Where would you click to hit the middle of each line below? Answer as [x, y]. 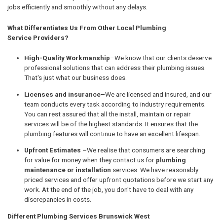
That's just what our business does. [75, 78]
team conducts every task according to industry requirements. [115, 104]
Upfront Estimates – [55, 150]
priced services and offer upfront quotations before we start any [119, 180]
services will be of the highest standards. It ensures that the [111, 124]
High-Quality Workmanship [67, 58]
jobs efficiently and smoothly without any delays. [78, 7]
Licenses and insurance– [65, 94]
